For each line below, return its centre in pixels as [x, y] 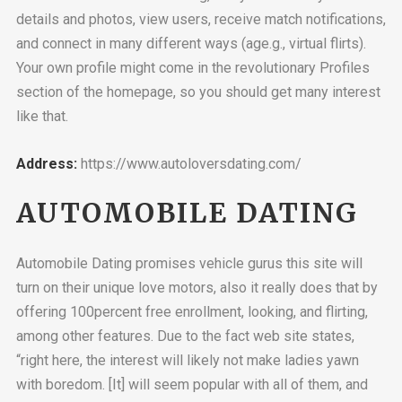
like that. [42, 116]
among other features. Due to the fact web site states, [185, 336]
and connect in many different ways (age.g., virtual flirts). [191, 43]
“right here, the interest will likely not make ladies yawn [187, 360]
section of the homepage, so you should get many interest [198, 92]
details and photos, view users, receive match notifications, [201, 19]
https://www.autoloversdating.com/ [189, 163]
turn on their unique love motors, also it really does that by [197, 287]
